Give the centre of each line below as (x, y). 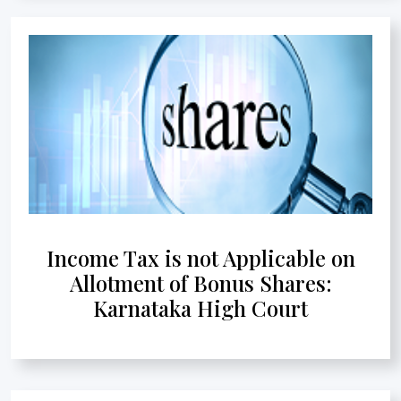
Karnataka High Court (200, 307)
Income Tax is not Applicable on (200, 257)
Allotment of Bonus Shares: (200, 282)
